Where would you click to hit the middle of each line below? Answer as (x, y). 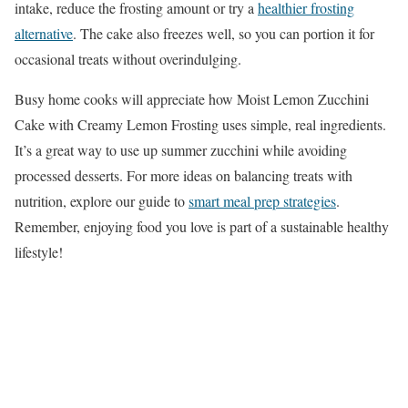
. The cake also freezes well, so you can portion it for (224, 33)
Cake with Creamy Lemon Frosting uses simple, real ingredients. (200, 124)
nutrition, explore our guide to (102, 200)
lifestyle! (39, 251)
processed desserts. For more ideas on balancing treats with (184, 175)
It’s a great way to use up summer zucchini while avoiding (181, 149)
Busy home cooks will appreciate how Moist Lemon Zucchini (192, 98)
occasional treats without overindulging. (128, 58)
